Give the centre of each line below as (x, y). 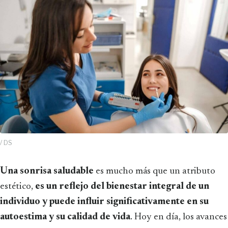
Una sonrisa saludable (51, 171)
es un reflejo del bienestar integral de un (121, 186)
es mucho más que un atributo (154, 171)
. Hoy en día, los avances (179, 217)
